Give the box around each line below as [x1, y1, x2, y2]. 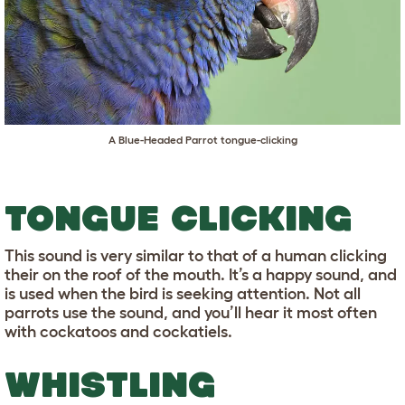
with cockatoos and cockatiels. [5, 323, 232, 342]
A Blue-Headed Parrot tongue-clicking [108, 134, 297, 146]
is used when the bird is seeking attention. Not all [5, 285, 361, 304]
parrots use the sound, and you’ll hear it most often [5, 304, 377, 323]
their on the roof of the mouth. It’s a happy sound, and [5, 266, 397, 285]
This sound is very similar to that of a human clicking [5, 247, 387, 266]
